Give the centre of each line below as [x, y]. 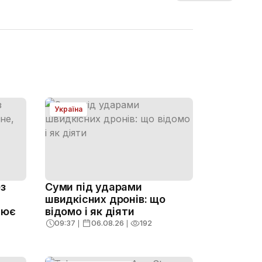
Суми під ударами [94, 187]
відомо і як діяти [90, 212]
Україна [68, 109]
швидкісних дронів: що [105, 199]
